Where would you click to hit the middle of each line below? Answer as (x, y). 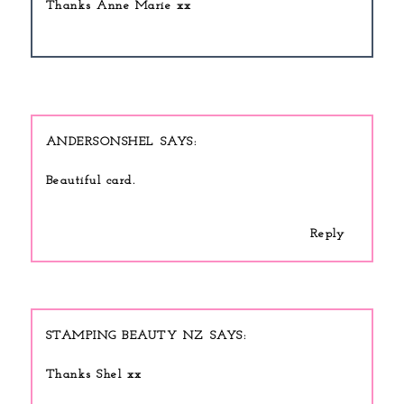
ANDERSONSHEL (100, 142)
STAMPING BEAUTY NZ (124, 335)
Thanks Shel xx (94, 374)
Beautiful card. (91, 180)
